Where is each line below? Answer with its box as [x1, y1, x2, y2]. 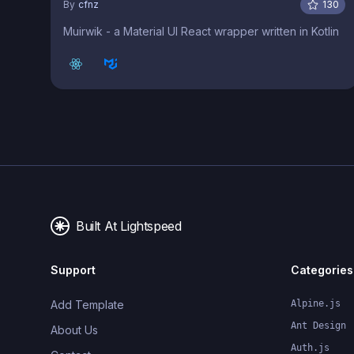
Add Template [51, 297, 124, 311]
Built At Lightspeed [76, 217, 182, 234]
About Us [51, 322, 98, 337]
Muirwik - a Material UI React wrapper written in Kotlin [63, 24, 339, 38]
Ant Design [291, 319, 346, 331]
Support [51, 262, 96, 277]
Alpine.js [291, 297, 341, 309]
